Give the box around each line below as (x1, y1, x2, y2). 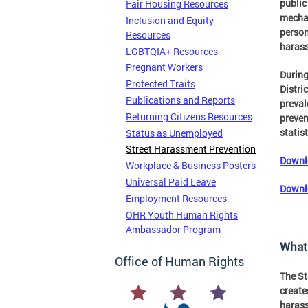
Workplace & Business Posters (126, 159, 256, 173)
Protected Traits (126, 77, 195, 91)
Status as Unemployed (126, 126, 223, 140)
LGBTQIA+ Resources (126, 44, 218, 58)
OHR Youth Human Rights (126, 208, 238, 221)
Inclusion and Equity (126, 13, 214, 27)
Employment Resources (126, 191, 227, 205)
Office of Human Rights (115, 253, 244, 270)
